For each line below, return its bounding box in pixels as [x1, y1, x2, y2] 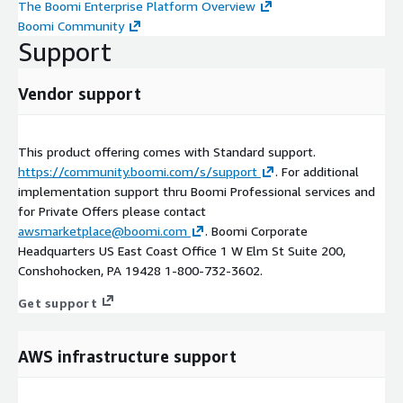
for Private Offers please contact [18, 203, 206, 219]
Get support [18, 295, 97, 311]
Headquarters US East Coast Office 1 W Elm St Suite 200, [18, 243, 345, 259]
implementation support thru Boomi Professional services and [18, 184, 375, 200]
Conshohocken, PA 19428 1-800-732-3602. [18, 263, 263, 279]
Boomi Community [18, 18, 124, 34]
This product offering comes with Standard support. [18, 144, 316, 160]
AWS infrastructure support [18, 346, 237, 367]
